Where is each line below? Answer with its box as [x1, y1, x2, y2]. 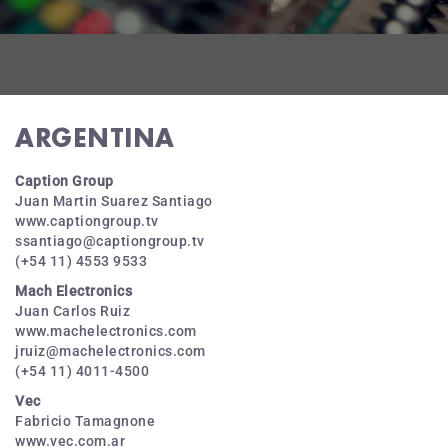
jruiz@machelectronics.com [15, 343, 206, 359]
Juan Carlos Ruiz [15, 303, 130, 319]
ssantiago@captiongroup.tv [15, 233, 205, 249]
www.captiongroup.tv [15, 213, 159, 229]
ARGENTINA [15, 122, 175, 153]
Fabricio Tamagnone [15, 413, 155, 429]
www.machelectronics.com [15, 323, 197, 339]
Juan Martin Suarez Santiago [15, 193, 213, 209]
